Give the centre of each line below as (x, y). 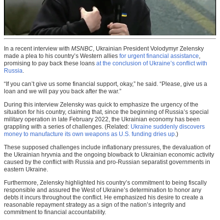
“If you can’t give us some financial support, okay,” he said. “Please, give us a (106, 84)
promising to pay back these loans (50, 64)
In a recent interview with (38, 49)
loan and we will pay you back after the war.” (63, 92)
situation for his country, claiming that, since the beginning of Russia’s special (106, 112)
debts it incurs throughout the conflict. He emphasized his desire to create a (104, 198)
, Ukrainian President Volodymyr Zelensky (148, 49)
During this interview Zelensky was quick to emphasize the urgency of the (101, 105)
